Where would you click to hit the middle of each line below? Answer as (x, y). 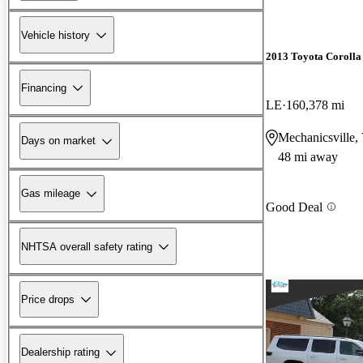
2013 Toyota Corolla (314, 57)
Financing (44, 88)
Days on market (58, 141)
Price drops (48, 299)
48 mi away (308, 156)
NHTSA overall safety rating (87, 246)
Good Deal (294, 207)
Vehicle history (56, 35)
